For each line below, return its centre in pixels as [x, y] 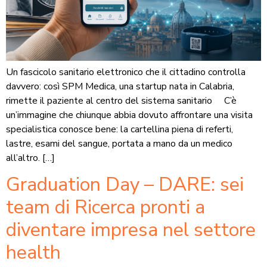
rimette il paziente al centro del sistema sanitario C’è [121, 100]
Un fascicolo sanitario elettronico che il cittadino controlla [126, 72]
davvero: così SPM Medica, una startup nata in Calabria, [120, 86]
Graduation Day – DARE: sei [125, 185]
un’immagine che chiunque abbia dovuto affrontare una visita [129, 115]
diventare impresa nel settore [131, 230]
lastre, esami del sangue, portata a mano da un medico [119, 143]
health [33, 253]
